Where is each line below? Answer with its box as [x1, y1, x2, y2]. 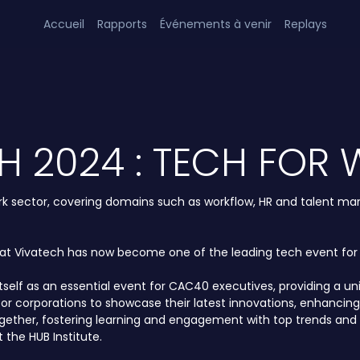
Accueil [43, 15, 85, 32]
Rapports [97, 15, 148, 32]
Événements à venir [160, 15, 272, 32]
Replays [284, 15, 328, 32]
